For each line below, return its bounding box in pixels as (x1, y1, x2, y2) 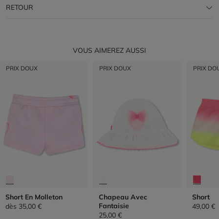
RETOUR (6, 3, 33, 12)
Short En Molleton (5, 192, 63, 201)
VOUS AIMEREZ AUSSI (73, 46, 146, 55)
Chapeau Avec (98, 192, 147, 201)
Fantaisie (98, 201, 129, 210)
